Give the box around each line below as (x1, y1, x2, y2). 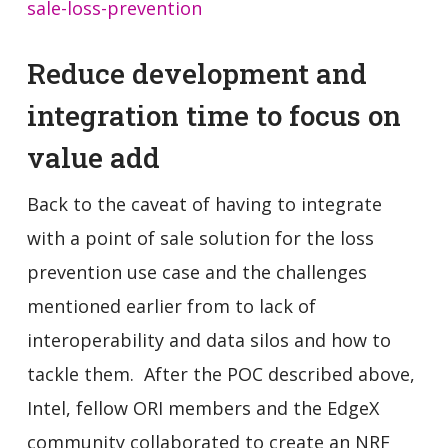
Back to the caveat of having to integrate (26, 191, 382, 216)
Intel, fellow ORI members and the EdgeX (26, 395, 379, 420)
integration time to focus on (26, 96, 401, 134)
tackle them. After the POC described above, (26, 361, 415, 386)
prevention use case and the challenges (26, 259, 367, 284)
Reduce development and (26, 54, 367, 92)
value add (26, 138, 160, 176)
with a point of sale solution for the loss (26, 225, 374, 250)
